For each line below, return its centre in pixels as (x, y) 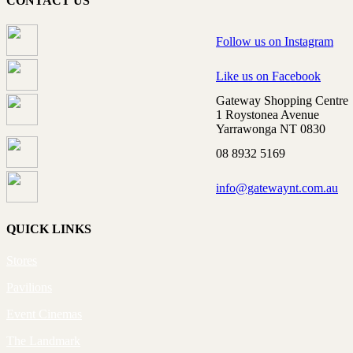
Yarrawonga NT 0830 (271, 129)
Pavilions (29, 287)
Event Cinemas (44, 314)
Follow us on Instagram (275, 42)
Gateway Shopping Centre (282, 101)
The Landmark (43, 340)
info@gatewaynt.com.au (277, 188)
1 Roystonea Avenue (268, 115)
